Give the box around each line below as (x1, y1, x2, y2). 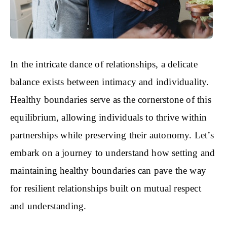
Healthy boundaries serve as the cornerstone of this (10, 94, 211, 105)
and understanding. (10, 200, 87, 211)
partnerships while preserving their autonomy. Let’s (10, 129, 214, 140)
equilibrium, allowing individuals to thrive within (10, 111, 207, 123)
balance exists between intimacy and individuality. (10, 76, 209, 87)
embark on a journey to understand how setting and (10, 147, 215, 158)
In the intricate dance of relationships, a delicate (10, 58, 198, 69)
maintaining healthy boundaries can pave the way (10, 165, 206, 176)
